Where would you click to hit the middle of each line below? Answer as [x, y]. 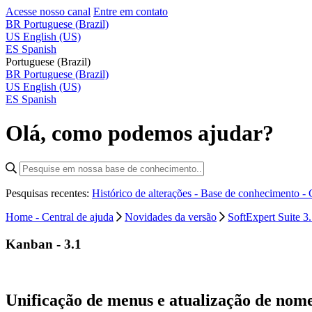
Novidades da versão [171, 217]
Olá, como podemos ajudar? [140, 133]
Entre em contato [131, 11]
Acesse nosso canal [48, 11]
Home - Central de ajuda [60, 217]
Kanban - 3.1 [44, 244]
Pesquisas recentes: [49, 193]
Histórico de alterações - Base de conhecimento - [200, 193]
